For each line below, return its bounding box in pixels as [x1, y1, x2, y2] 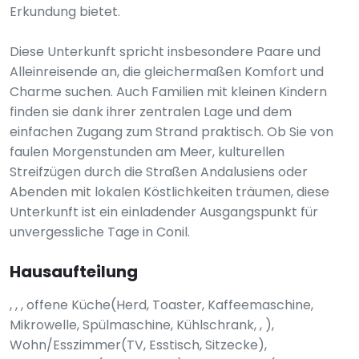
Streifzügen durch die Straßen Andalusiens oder [10, 163, 308, 181]
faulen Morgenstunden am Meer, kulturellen [10, 143, 284, 161]
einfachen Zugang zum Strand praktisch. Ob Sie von [10, 123, 333, 141]
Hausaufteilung [10, 260, 138, 283]
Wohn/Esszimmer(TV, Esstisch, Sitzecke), [10, 336, 267, 354]
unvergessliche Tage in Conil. [10, 223, 190, 241]
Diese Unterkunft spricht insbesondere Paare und [10, 42, 321, 61]
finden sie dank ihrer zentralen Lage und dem [10, 103, 292, 121]
